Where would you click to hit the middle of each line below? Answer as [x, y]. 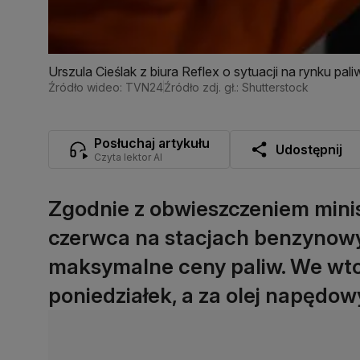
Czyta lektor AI [128, 157]
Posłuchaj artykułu [152, 143]
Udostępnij [309, 149]
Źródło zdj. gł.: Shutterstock [236, 87]
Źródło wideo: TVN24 [106, 87]
